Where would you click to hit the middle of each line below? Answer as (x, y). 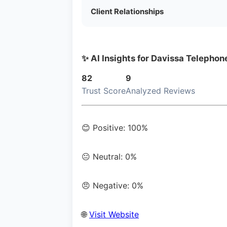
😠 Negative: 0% (112, 185)
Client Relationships (127, 11)
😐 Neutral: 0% (109, 156)
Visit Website (114, 214)
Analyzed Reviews (160, 90)
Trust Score (104, 90)
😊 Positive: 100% (115, 127)
